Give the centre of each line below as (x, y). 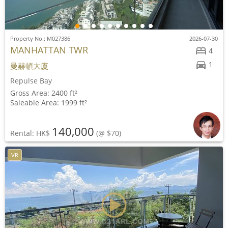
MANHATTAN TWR (49, 50)
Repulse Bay (31, 81)
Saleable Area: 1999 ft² (49, 103)
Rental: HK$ (31, 133)
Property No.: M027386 (40, 38)
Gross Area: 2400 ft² (44, 93)
